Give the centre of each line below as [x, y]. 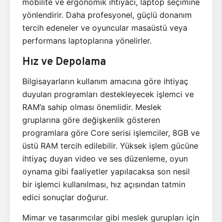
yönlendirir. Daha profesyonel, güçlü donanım [107, 15]
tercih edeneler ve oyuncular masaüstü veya [105, 28]
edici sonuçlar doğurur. [66, 197]
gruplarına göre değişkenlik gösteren [91, 120]
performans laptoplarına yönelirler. [88, 40]
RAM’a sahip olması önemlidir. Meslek [92, 107]
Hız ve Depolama [64, 61]
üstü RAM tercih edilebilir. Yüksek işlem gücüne [110, 145]
